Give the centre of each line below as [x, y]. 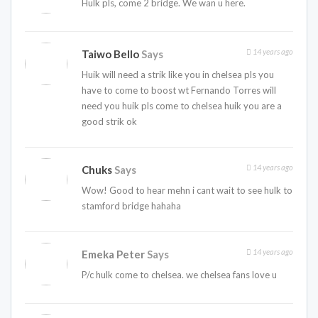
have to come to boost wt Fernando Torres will [179, 90]
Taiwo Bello [110, 54]
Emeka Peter [114, 254]
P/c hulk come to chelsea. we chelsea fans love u [179, 274]
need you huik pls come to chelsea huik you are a [182, 105]
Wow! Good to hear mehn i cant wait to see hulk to [187, 190]
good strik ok [109, 121]
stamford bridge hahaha [131, 205]
